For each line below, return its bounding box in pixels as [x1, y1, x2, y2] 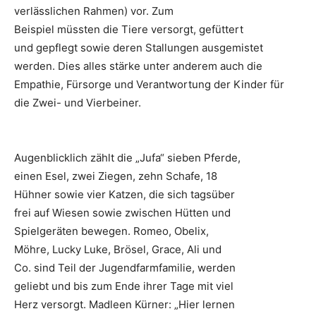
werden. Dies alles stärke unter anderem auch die [14, 59, 262, 73]
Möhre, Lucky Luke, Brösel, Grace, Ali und [14, 243, 221, 257]
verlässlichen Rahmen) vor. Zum [14, 4, 174, 18]
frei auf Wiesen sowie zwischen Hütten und [14, 206, 231, 220]
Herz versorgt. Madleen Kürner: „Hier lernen [14, 298, 235, 312]
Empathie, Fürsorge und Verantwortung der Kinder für [14, 78, 284, 92]
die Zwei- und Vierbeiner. [14, 96, 141, 110]
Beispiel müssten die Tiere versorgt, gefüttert [14, 23, 243, 37]
